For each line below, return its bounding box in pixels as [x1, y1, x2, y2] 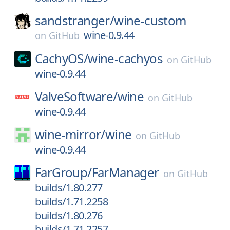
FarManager [91, 164, 159, 181]
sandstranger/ [35, 12, 114, 29]
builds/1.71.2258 [35, 195, 108, 208]
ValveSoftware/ [35, 88, 118, 105]
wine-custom [114, 12, 186, 29]
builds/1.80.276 [35, 208, 103, 222]
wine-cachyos [88, 50, 163, 67]
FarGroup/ [35, 164, 92, 181]
